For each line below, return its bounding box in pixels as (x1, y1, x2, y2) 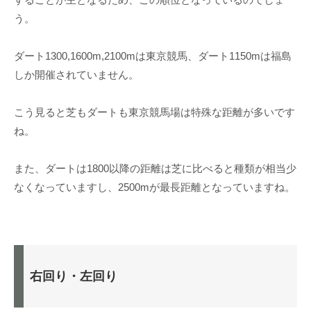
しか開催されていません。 (14, 69, 139, 81)
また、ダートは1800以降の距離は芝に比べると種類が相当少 (14, 162, 296, 175)
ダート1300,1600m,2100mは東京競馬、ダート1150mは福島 (14, 50, 292, 62)
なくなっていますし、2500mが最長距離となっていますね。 (14, 181, 295, 194)
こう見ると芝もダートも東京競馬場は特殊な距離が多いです (14, 106, 295, 119)
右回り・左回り (30, 269, 117, 284)
